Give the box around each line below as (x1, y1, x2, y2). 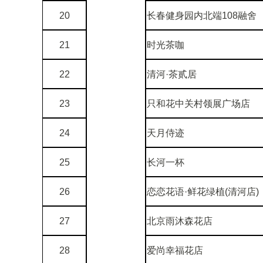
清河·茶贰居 (147, 69, 197, 79)
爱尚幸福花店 (147, 245, 203, 255)
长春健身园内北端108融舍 (147, 10, 257, 21)
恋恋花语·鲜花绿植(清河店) (147, 186, 259, 197)
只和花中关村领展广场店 (147, 98, 250, 109)
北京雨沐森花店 (147, 215, 213, 226)
